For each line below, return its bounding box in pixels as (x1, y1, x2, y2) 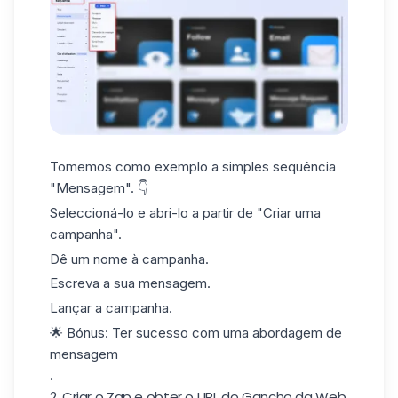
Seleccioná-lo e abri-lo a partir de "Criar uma (50, 203, 321, 221)
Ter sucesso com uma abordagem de (112, 323, 342, 341)
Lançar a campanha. (50, 299, 172, 316)
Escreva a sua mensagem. (50, 275, 211, 292)
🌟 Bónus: (50, 323, 112, 341)
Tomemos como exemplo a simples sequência (50, 158, 336, 175)
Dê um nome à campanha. (50, 250, 209, 267)
